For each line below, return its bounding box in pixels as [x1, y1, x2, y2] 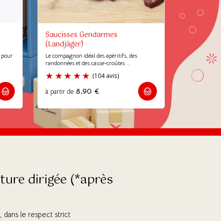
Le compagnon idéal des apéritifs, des [45, 52, 137, 59]
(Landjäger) [45, 38, 83, 50]
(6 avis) [19, 123, 43, 133]
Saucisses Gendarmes [45, 29, 117, 41]
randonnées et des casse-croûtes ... [45, 59, 131, 67]
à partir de [45, 87, 74, 96]
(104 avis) [186, 123, 219, 133]
